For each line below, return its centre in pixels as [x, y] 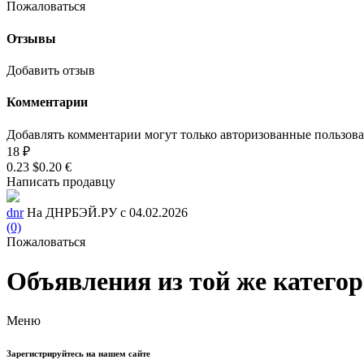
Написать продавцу [61, 181]
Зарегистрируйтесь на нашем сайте [78, 354]
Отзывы [31, 38]
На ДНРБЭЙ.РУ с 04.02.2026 [107, 212]
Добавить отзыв [51, 70]
